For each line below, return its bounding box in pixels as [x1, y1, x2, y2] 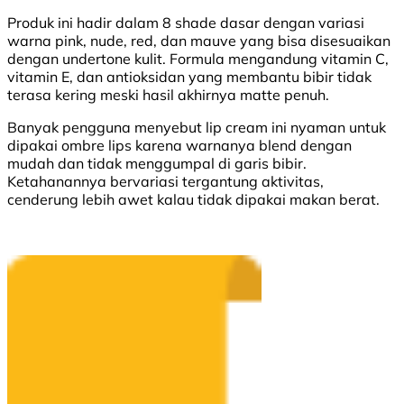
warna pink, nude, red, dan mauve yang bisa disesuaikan [7, 31, 390, 50]
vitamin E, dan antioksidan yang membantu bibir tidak [7, 67, 372, 86]
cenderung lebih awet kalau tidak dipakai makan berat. [7, 189, 380, 208]
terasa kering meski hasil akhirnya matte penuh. [7, 85, 329, 104]
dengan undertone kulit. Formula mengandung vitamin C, [7, 49, 389, 68]
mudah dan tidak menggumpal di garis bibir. [7, 153, 307, 172]
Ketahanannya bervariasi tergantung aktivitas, [7, 171, 324, 190]
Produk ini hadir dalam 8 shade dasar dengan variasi [7, 13, 364, 32]
